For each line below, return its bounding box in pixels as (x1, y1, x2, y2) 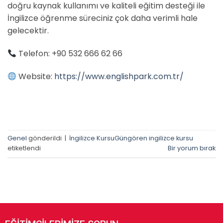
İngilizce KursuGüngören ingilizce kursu (69, 134, 193, 143)
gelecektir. (7, 25, 49, 37)
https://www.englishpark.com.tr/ (54, 70, 184, 82)
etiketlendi (7, 144, 41, 153)
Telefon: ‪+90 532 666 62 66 (16, 48, 123, 60)
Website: (16, 70, 55, 82)
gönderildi (27, 134, 63, 143)
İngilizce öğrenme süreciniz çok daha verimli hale (7, 12, 198, 24)
